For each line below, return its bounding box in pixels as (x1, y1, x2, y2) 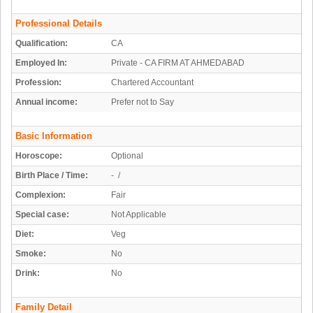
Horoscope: (15, 151, 62, 161)
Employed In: (15, 58, 67, 68)
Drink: (15, 268, 40, 279)
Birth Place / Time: (15, 170, 88, 181)
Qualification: (15, 38, 68, 49)
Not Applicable (111, 210, 166, 220)
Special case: (15, 210, 69, 220)
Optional (111, 151, 143, 161)
